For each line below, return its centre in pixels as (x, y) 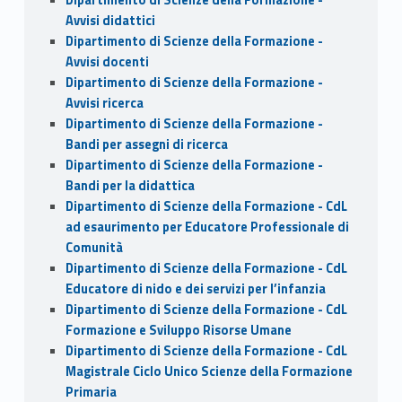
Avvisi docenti (107, 61)
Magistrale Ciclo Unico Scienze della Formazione (209, 371)
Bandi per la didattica (130, 185)
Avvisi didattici (110, 20)
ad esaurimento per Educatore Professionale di (207, 227)
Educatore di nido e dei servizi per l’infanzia (195, 288)
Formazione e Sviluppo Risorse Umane (178, 330)
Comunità (94, 247)
